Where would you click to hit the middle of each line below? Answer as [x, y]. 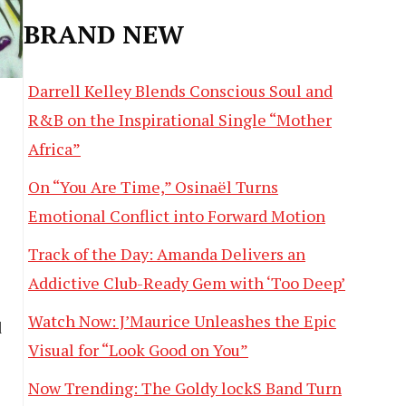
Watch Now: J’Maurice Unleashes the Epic [182, 321]
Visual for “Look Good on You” [138, 350]
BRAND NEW [104, 34]
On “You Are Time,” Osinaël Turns [153, 187]
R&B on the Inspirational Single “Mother [180, 120]
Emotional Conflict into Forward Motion [177, 216]
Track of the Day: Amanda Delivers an [167, 254]
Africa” [54, 149]
